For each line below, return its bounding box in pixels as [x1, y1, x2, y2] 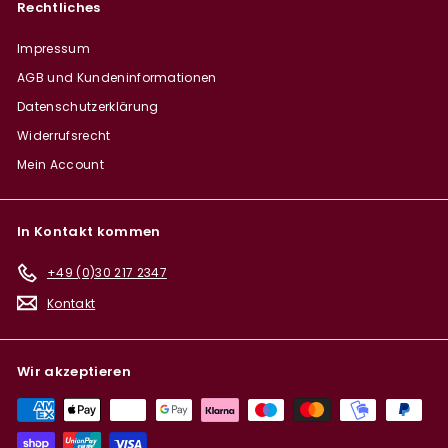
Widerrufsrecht [17, 127, 111, 145]
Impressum [17, 40, 90, 58]
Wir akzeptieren [17, 362, 131, 382]
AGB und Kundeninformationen [17, 69, 217, 87]
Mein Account [17, 156, 104, 174]
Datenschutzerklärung [17, 98, 159, 116]
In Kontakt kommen [17, 222, 161, 242]
